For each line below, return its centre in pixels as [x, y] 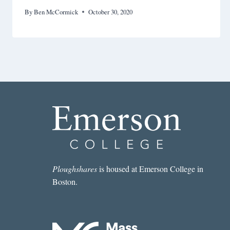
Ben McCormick [56, 12]
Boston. [65, 182]
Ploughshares [74, 169]
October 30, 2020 [111, 12]
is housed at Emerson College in [150, 169]
